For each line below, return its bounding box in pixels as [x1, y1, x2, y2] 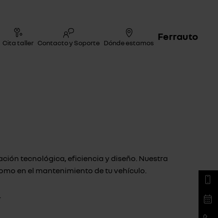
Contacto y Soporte [37, 38, 100, 47]
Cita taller [2, 38, 34, 47]
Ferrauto [158, 30, 198, 42]
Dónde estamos [104, 38, 154, 47]
